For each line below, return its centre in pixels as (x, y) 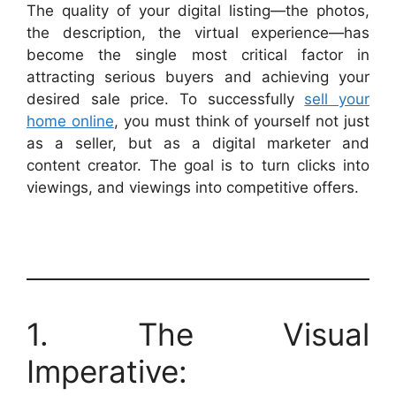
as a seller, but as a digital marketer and (198, 143)
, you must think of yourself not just (241, 121)
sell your (337, 99)
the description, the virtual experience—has (198, 32)
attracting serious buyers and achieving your (198, 76)
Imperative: (107, 371)
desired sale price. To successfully (166, 99)
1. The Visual (198, 334)
